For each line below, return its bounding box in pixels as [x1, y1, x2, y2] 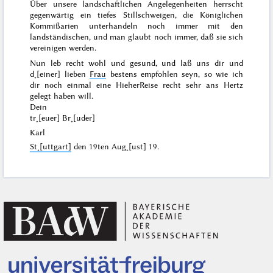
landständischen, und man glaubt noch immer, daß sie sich [30, 31, 243, 41]
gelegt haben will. [30, 90, 94, 101]
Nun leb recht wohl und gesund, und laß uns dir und [30, 57, 243, 68]
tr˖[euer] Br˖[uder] [30, 112, 96, 122]
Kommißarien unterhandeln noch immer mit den [30, 20, 243, 30]
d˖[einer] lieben [30, 68, 90, 79]
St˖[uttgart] [30, 141, 72, 152]
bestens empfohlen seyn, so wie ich [106, 68, 243, 79]
